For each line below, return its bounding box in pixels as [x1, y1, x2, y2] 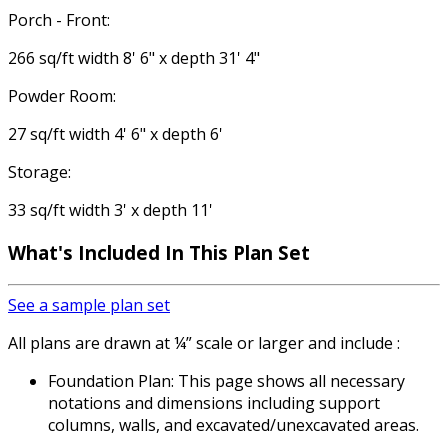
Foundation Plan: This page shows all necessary [48, 369, 405, 392]
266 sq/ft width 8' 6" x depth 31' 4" [8, 47, 260, 70]
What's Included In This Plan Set [8, 240, 310, 266]
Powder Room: [8, 85, 116, 108]
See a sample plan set [8, 293, 170, 316]
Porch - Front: [8, 9, 110, 32]
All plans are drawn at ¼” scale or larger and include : [8, 331, 400, 354]
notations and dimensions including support [48, 391, 380, 414]
